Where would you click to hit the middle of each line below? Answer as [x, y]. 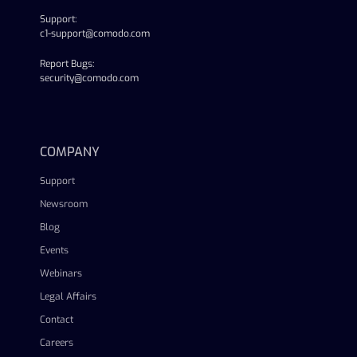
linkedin [56, 106]
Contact [57, 320]
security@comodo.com [89, 78]
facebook [94, 106]
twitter [124, 106]
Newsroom [64, 204]
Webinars [61, 273]
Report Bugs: [67, 64]
